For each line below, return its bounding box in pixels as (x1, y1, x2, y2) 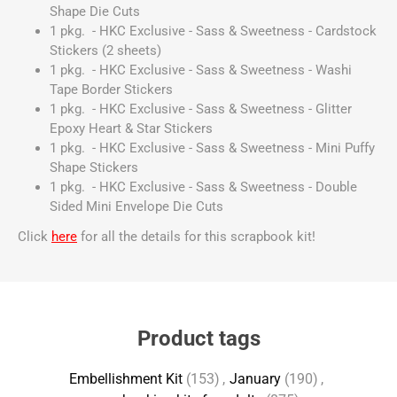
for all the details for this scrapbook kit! (81, 228, 315, 245)
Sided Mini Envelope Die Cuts (50, 198, 223, 214)
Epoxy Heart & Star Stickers (50, 120, 213, 136)
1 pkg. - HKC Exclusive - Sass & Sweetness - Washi (50, 61, 352, 78)
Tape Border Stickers (50, 81, 173, 97)
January (230, 370, 281, 387)
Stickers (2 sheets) (50, 42, 161, 58)
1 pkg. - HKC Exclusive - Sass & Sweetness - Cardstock (50, 22, 377, 39)
